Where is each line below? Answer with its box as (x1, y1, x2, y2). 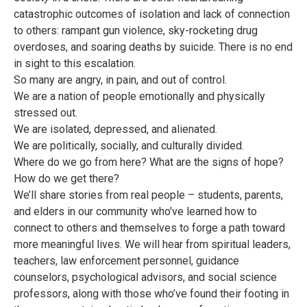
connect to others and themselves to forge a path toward (14, 221, 285, 234)
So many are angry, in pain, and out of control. (14, 73, 227, 86)
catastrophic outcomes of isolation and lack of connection (14, 7, 290, 21)
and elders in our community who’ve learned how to (14, 204, 257, 218)
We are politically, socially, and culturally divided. (14, 138, 244, 152)
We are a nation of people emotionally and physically (14, 89, 265, 103)
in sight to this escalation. (14, 56, 136, 70)
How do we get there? (14, 171, 119, 185)
